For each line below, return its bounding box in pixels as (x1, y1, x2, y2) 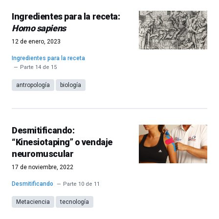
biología (60, 82, 81, 88)
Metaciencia (16, 198, 50, 205)
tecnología (60, 198, 89, 205)
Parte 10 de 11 (63, 181, 100, 187)
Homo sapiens (12, 23, 66, 33)
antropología (16, 82, 50, 88)
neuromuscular (12, 149, 74, 159)
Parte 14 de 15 (20, 64, 57, 70)
